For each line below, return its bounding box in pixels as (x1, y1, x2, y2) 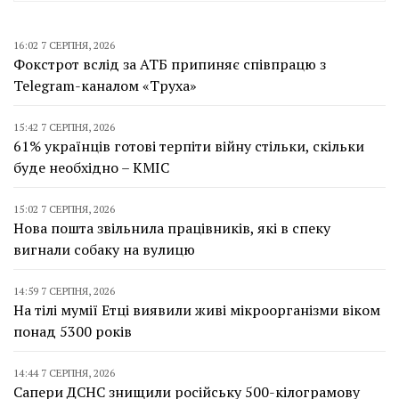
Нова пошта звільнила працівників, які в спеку (13, 218, 330, 239)
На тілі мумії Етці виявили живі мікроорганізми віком (13, 300, 380, 321)
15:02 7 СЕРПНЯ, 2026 (13, 202, 115, 216)
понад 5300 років (13, 322, 132, 342)
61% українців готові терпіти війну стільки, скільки (13, 136, 364, 157)
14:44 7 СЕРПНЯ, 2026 (13, 366, 115, 380)
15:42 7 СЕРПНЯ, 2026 (13, 120, 115, 134)
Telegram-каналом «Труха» (13, 76, 197, 96)
